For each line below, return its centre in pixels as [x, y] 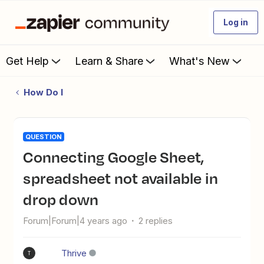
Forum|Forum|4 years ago [75, 221]
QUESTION [44, 137]
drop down [61, 199]
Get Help [27, 61]
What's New [199, 61]
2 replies [156, 221]
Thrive [74, 253]
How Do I [43, 92]
